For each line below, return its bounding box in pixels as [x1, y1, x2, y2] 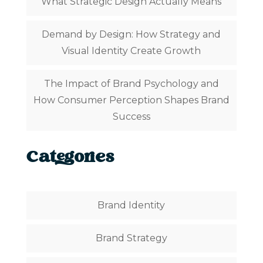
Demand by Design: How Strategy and [42, 29, 221, 41]
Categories [26, 145, 114, 172]
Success [112, 111, 150, 123]
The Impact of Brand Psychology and [43, 78, 219, 90]
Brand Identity [97, 200, 166, 211]
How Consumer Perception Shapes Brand [33, 95, 230, 106]
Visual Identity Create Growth [62, 45, 201, 57]
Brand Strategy [95, 232, 167, 244]
